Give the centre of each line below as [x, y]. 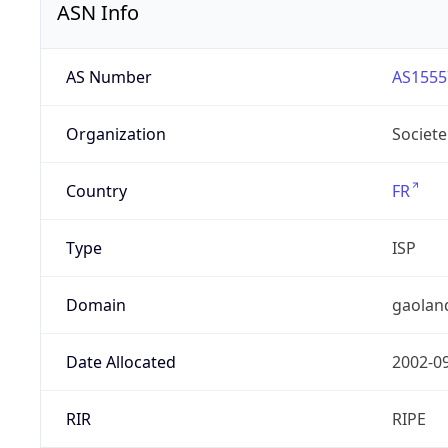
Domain [95, 305]
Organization [115, 134]
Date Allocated [120, 362]
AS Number [108, 77]
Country [96, 191]
